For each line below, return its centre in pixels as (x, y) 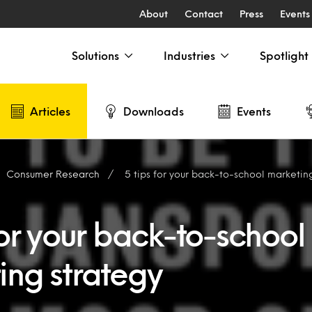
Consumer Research (53, 174)
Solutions (95, 55)
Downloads (154, 111)
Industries (189, 55)
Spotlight (284, 55)
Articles (50, 111)
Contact (203, 14)
